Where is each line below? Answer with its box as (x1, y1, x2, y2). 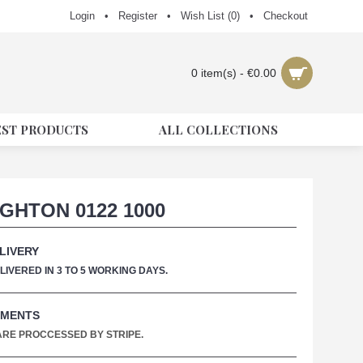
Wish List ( (181, 10, 231, 22)
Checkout (263, 10, 308, 22)
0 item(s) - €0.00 (191, 66, 276, 79)
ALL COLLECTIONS (159, 122, 278, 138)
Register (118, 10, 157, 22)
